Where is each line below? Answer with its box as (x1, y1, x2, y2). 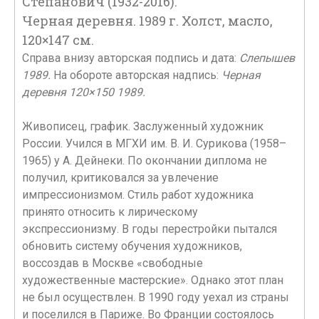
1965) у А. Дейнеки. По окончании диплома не (22, 154, 267, 167)
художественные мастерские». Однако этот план (22, 273, 283, 287)
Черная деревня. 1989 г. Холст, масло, (22, 12, 273, 29)
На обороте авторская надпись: (51, 68, 221, 82)
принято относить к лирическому (22, 205, 198, 219)
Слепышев (239, 51, 295, 65)
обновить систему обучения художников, (22, 239, 242, 253)
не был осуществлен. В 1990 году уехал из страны (22, 291, 289, 304)
